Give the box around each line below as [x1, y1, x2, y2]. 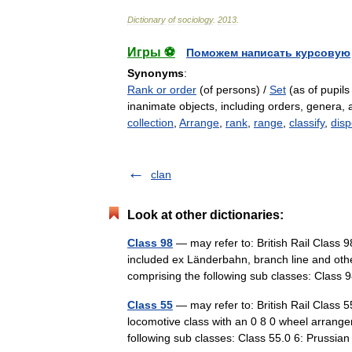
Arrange [179, 116, 219, 129]
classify [289, 116, 324, 129]
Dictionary [127, 15, 166, 24]
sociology [178, 15, 213, 24]
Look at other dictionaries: [127, 208, 284, 222]
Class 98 [127, 236, 173, 249]
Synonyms [127, 67, 184, 79]
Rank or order [127, 83, 196, 96]
